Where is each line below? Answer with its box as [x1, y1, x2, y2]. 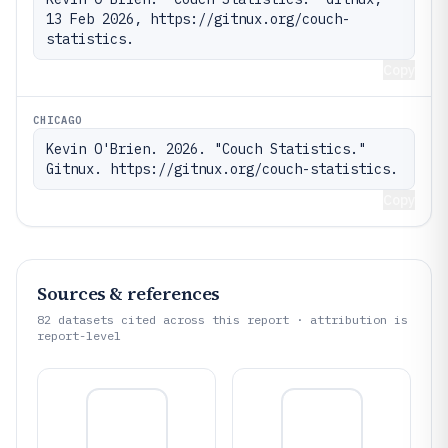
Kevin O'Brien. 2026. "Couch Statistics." [46, 140, 366, 158]
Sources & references [37, 281, 220, 306]
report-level [37, 328, 121, 343]
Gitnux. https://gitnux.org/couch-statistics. [46, 160, 398, 178]
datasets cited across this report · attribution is [51, 312, 408, 327]
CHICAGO [33, 113, 83, 127]
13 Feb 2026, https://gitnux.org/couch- [46, 10, 350, 28]
